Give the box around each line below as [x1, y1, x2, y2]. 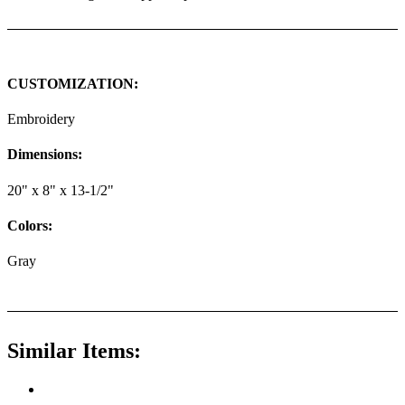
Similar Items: [7, 339, 141, 363]
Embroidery [7, 111, 75, 127]
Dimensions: [7, 146, 82, 163]
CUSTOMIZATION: [7, 75, 138, 91]
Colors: [7, 217, 52, 233]
